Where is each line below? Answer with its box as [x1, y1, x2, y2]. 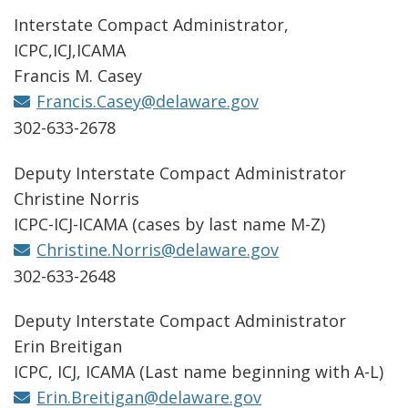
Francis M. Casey [14, 65, 142, 87]
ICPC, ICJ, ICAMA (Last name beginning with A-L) [14, 361, 383, 383]
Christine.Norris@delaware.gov [36, 238, 280, 260]
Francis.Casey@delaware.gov [36, 90, 260, 113]
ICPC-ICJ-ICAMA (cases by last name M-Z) [14, 212, 325, 235]
